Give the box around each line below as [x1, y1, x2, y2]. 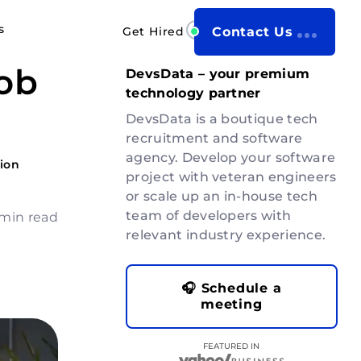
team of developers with [126, 208, 292, 223]
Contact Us [211, 23, 293, 39]
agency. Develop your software [126, 150, 336, 165]
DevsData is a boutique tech [126, 111, 318, 127]
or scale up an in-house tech [126, 189, 317, 204]
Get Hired [122, 23, 185, 39]
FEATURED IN [203, 341, 260, 351]
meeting [201, 297, 263, 312]
